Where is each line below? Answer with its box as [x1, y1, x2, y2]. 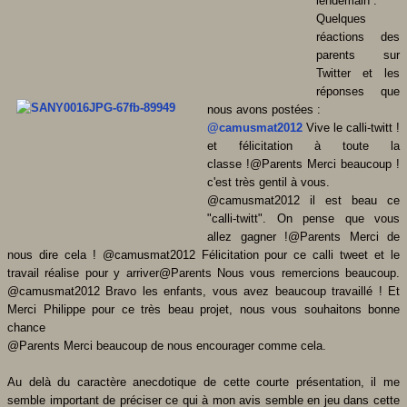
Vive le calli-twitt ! [303, 120, 400, 134]
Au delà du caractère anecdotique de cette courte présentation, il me [7, 374, 400, 389]
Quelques [316, 11, 366, 25]
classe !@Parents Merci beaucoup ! [207, 156, 400, 171]
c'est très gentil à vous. [207, 174, 330, 189]
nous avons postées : [207, 102, 321, 116]
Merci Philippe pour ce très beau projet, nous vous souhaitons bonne [7, 302, 400, 316]
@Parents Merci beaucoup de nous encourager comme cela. [7, 338, 326, 352]
